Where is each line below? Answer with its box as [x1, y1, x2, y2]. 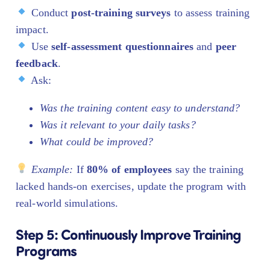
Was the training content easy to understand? [40, 101, 240, 114]
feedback [16, 57, 58, 69]
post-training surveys [71, 6, 171, 19]
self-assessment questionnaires [51, 40, 193, 52]
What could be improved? [40, 135, 154, 148]
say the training [172, 163, 244, 175]
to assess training [171, 6, 250, 19]
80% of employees [86, 163, 172, 175]
